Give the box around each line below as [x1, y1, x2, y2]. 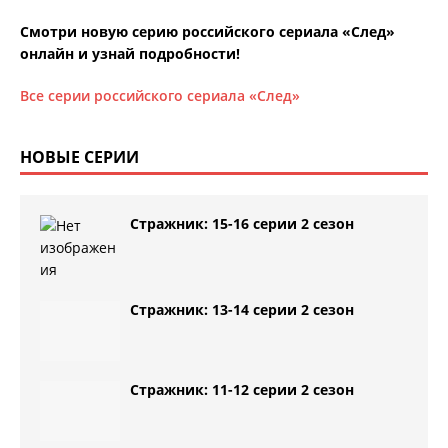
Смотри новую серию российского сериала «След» [20, 21, 395, 41]
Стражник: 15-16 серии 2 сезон [130, 213, 354, 233]
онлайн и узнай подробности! [20, 43, 240, 63]
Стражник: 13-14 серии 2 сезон [130, 299, 354, 319]
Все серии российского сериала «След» [20, 85, 300, 105]
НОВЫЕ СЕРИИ [20, 145, 139, 168]
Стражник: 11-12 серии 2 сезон [130, 379, 354, 399]
